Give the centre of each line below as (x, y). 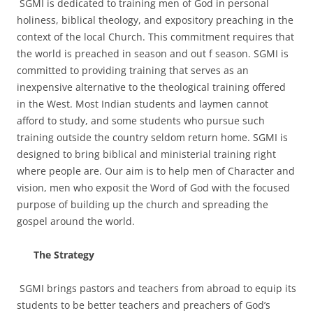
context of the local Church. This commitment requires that (155, 37)
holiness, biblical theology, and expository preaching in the (155, 20)
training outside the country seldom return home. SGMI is (152, 137)
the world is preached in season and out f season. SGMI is (153, 53)
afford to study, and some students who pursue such (141, 121)
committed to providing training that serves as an (133, 70)
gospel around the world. (76, 221)
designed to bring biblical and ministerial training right (146, 154)
